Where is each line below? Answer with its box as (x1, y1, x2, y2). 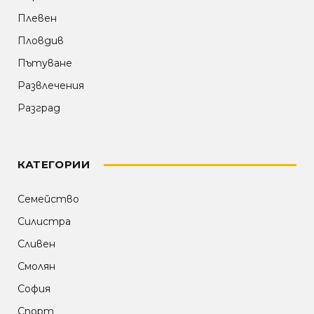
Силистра (18, 215, 71, 228)
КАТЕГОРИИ (18, 158, 90, 172)
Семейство (18, 193, 79, 206)
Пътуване (18, 57, 72, 70)
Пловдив (18, 34, 64, 48)
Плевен (18, 12, 57, 25)
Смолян (18, 260, 55, 273)
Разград (18, 102, 60, 115)
